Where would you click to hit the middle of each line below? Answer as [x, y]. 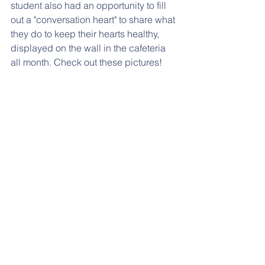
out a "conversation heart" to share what [94, 19]
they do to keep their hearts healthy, [86, 33]
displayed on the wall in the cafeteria [89, 48]
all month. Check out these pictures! [86, 62]
